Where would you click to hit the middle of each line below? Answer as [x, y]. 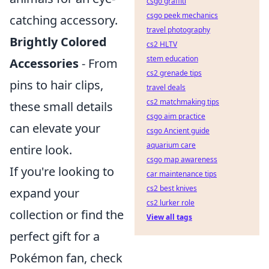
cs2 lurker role [171, 203]
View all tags [169, 217]
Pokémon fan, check [66, 258]
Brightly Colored [58, 42]
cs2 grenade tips [174, 73]
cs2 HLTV [162, 44]
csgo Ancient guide [178, 131]
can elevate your [55, 128]
